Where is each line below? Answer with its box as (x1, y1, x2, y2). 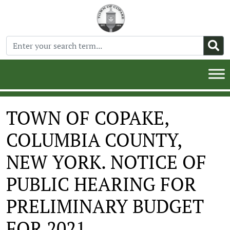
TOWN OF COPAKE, (6, 106, 169, 130)
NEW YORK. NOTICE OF (6, 150, 206, 174)
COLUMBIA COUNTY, (6, 128, 182, 152)
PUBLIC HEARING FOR (6, 172, 196, 196)
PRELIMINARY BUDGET (6, 194, 204, 218)
